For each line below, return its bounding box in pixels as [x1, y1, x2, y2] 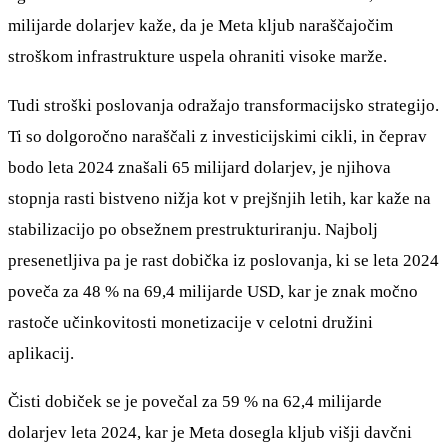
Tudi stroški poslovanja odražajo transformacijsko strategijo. [8, 95, 439, 115]
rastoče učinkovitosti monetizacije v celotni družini [8, 312, 373, 332]
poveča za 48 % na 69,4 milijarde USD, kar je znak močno [8, 281, 418, 301]
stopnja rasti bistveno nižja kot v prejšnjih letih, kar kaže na [8, 188, 431, 208]
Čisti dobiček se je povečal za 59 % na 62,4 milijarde [8, 391, 382, 411]
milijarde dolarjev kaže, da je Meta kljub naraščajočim [8, 16, 393, 36]
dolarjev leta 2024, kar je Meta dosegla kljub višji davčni [8, 422, 412, 442]
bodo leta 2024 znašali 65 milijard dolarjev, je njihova [8, 157, 391, 177]
